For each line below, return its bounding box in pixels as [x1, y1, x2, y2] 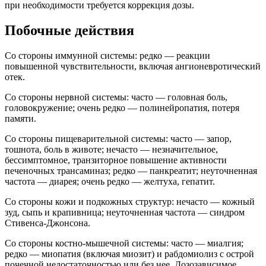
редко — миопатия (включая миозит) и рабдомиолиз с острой [5, 248, 254, 259]
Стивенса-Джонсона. [5, 217, 90, 228]
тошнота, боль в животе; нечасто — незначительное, [5, 144, 218, 154]
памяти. [5, 113, 36, 123]
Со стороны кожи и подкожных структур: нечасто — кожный [5, 196, 255, 207]
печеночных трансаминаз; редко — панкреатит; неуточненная [5, 165, 257, 176]
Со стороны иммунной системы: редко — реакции [5, 50, 210, 61]
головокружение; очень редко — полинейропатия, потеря [5, 102, 239, 113]
